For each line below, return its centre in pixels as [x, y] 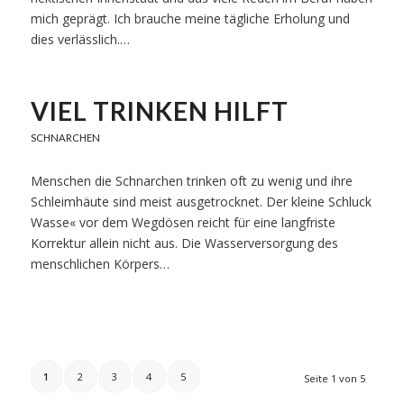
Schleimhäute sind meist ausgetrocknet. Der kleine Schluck [201, 202]
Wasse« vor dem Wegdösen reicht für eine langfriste [183, 222]
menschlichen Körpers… [100, 264]
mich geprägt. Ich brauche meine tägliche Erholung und [190, 18]
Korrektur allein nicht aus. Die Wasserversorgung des [184, 243]
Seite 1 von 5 [335, 378]
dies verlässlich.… [80, 39]
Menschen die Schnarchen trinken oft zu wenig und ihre [191, 181]
